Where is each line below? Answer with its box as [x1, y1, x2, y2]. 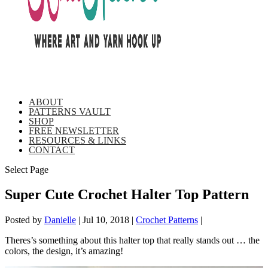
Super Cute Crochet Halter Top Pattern [5, 187, 249, 203]
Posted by [5, 215, 44, 226]
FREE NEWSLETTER [29, 125, 119, 136]
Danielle [44, 215, 76, 226]
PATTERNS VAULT [29, 106, 111, 117]
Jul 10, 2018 [83, 215, 129, 226]
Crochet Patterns [136, 215, 198, 226]
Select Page [5, 164, 48, 175]
